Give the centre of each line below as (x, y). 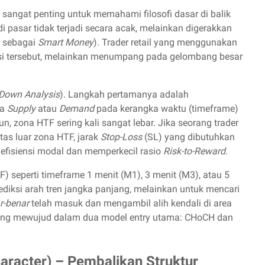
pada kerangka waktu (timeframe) (166, 109)
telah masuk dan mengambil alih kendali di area (130, 203)
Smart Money (66, 43)
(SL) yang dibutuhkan (188, 137)
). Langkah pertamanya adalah (124, 95)
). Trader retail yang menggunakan (165, 43)
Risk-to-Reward (194, 151)
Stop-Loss (121, 137)
